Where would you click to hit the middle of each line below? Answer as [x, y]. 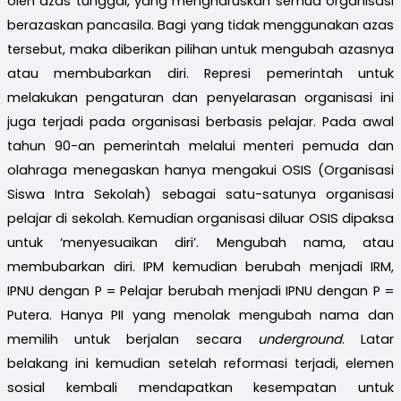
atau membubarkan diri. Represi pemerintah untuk [200, 73]
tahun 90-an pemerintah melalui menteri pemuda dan [200, 145]
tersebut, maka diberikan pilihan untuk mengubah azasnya [200, 49]
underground [299, 339]
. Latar [368, 339]
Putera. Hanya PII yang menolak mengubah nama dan [200, 315]
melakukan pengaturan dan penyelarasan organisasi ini [200, 97]
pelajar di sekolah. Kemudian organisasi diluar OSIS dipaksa [200, 218]
